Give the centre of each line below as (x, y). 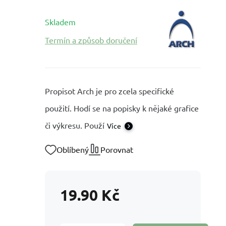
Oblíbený (73, 149)
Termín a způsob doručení (91, 40)
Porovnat (117, 149)
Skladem (60, 22)
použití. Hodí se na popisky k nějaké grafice (122, 108)
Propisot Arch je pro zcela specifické (109, 91)
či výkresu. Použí (75, 125)
